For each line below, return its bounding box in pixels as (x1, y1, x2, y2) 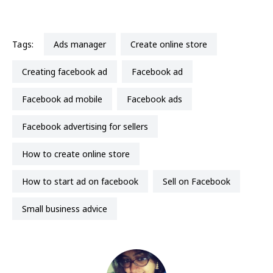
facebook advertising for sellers (27, 120, 148, 132)
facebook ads (132, 93, 182, 105)
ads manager (58, 38, 106, 50)
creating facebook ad (27, 65, 107, 77)
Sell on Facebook (168, 175, 230, 187)
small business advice (27, 202, 107, 214)
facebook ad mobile (27, 93, 102, 105)
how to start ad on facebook (28, 175, 138, 187)
